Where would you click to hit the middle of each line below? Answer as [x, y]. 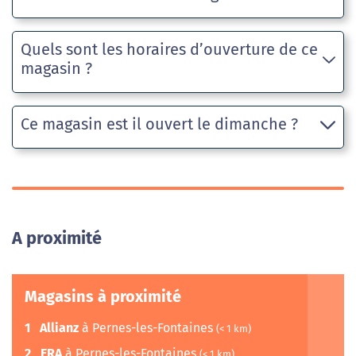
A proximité [57, 239]
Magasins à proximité [103, 297]
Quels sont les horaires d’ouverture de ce [169, 50]
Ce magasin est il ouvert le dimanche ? [159, 124]
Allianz [59, 328]
